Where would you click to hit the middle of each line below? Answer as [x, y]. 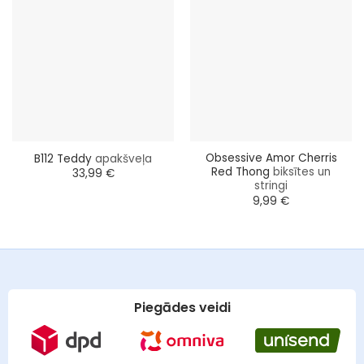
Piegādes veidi [182, 308]
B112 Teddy [65, 159]
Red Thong [242, 172]
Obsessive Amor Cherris [271, 158]
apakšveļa [123, 159]
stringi [271, 186]
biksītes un [302, 172]
